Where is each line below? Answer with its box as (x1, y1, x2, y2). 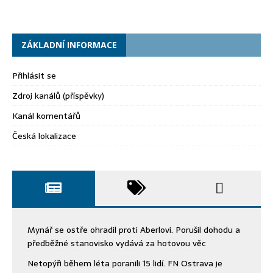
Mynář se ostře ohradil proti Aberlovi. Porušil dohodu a (27, 222, 240, 236)
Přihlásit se (12, 68, 56, 82)
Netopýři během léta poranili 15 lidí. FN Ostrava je (27, 256, 222, 270)
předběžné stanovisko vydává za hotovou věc (27, 236, 206, 250)
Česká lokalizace (12, 129, 76, 143)
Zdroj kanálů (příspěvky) (12, 88, 104, 102)
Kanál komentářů (12, 108, 80, 122)
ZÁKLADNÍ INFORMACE (21, 38, 117, 51)
